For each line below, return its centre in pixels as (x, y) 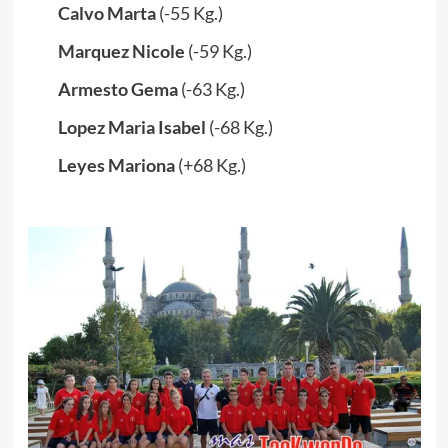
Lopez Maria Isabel (131, 127)
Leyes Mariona (116, 165)
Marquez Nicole (121, 51)
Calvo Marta (106, 13)
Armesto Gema (117, 89)
